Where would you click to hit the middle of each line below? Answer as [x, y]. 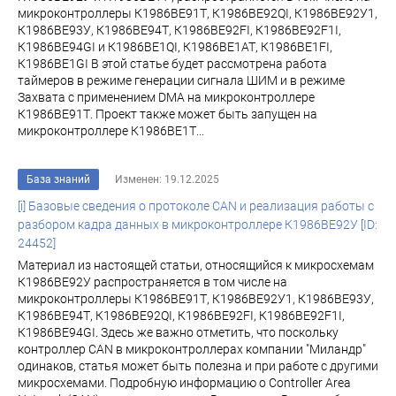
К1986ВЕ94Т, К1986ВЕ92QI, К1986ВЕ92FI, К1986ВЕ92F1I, [181, 316]
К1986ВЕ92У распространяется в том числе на [152, 282]
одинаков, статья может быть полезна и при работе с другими [198, 366]
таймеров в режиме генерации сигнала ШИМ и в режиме [181, 80]
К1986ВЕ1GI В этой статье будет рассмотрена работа [172, 64]
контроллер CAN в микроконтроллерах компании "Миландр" [192, 349]
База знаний [58, 179]
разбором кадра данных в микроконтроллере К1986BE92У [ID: [198, 225]
